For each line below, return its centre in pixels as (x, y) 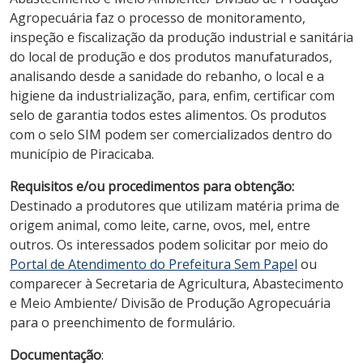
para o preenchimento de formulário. (122, 322)
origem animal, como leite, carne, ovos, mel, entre (160, 225)
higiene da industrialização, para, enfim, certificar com (172, 95)
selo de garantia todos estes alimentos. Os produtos (168, 115)
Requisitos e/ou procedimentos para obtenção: (152, 186)
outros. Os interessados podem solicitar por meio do (169, 244)
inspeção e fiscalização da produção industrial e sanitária (181, 37)
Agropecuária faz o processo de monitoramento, (158, 17)
